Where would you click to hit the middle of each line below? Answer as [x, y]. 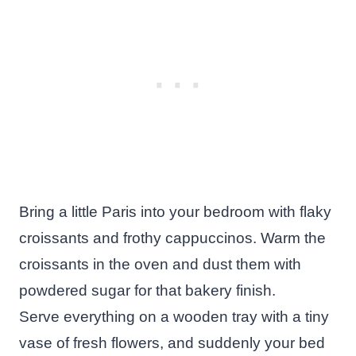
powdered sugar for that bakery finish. [147, 290]
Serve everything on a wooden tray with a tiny [174, 316]
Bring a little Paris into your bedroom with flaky [175, 211]
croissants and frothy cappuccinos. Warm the [172, 238]
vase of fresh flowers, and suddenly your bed [172, 342]
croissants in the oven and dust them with [160, 264]
